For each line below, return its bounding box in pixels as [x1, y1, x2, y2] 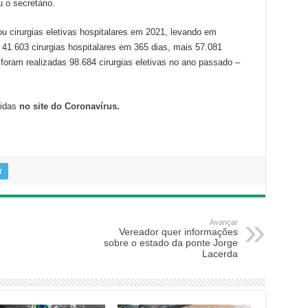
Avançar [209, 218, 238, 226]
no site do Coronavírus [19, 101, 117, 111]
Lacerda [201, 248, 238, 259]
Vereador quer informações [118, 226, 238, 237]
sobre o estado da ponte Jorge [103, 237, 238, 248]
